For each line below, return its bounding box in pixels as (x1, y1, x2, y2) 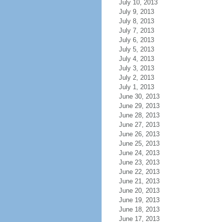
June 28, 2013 (118, 111, 160, 119)
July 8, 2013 (118, 17, 154, 25)
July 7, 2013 (118, 27, 154, 34)
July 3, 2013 (118, 64, 154, 72)
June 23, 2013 (118, 159, 160, 166)
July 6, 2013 (118, 36, 154, 44)
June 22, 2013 (118, 168, 160, 175)
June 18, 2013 (118, 206, 160, 213)
